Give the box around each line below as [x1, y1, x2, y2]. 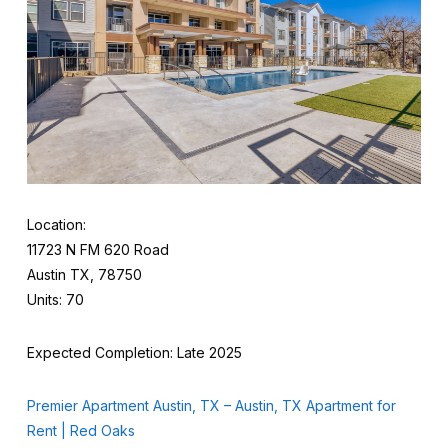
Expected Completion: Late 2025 [26, 344, 242, 362]
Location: [26, 216, 86, 234]
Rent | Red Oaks [26, 422, 135, 440]
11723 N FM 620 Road [26, 241, 169, 259]
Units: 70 [26, 291, 84, 309]
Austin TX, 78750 [26, 266, 142, 284]
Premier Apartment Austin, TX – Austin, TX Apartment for [26, 397, 396, 415]
